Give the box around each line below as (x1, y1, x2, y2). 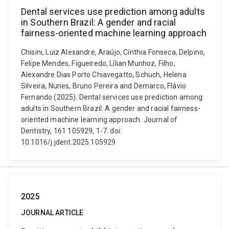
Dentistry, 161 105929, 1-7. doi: (21, 127, 122, 135)
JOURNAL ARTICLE (21, 209, 84, 217)
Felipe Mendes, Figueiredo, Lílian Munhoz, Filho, (21, 59, 175, 67)
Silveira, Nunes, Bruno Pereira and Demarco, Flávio (21, 82, 187, 90)
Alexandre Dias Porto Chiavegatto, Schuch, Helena (21, 71, 187, 79)
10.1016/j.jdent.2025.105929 (21, 138, 116, 146)
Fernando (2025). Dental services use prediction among (21, 93, 203, 101)
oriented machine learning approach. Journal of (21, 116, 178, 124)
